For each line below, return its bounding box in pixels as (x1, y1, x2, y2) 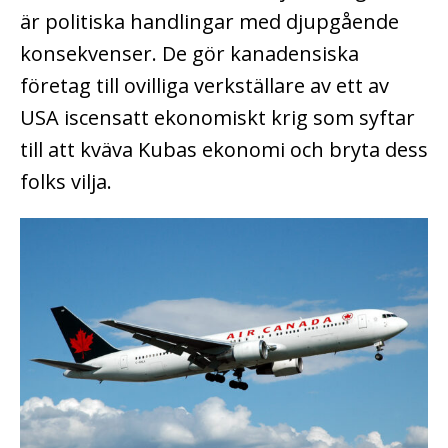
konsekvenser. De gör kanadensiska (20, 39, 359, 67)
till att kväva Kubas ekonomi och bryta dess (20, 135, 428, 163)
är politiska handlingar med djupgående (20, 7, 399, 35)
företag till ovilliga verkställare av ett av (20, 71, 389, 99)
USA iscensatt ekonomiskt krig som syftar (20, 103, 415, 131)
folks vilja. (20, 167, 112, 195)
